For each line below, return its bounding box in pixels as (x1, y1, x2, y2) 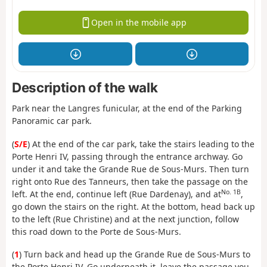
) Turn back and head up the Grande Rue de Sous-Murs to (19, 249, 250, 260)
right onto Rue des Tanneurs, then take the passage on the (12, 175, 248, 187)
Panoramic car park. (12, 115, 92, 127)
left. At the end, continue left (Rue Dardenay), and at (12, 188, 221, 200)
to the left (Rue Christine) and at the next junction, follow (12, 213, 239, 225)
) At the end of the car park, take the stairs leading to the (27, 138, 254, 150)
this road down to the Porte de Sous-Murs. (12, 225, 181, 237)
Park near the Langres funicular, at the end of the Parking (12, 103, 242, 114)
